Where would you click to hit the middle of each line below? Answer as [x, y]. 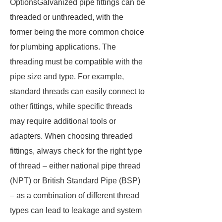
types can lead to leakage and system [76, 210]
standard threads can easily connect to [77, 91]
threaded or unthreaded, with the [67, 17]
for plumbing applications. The [63, 47]
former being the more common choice [77, 32]
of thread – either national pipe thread [75, 166]
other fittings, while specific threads [71, 106]
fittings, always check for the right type [76, 151]
